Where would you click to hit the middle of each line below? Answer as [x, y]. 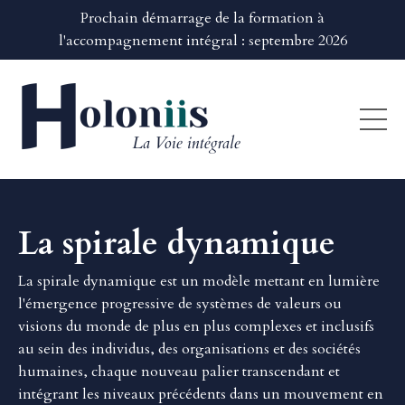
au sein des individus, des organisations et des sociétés [189, 349]
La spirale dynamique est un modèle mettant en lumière [199, 281]
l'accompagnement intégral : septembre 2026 [202, 41]
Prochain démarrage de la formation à [202, 18]
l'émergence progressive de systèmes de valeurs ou [180, 304]
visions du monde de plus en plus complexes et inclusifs [196, 326]
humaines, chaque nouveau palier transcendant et [179, 372]
